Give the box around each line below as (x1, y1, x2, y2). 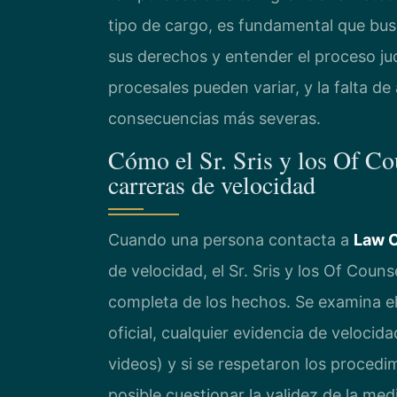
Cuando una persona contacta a (108, 230, 354, 249)
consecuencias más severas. (108, 109, 321, 128)
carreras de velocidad (108, 167, 315, 201)
